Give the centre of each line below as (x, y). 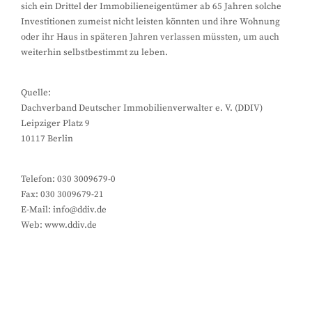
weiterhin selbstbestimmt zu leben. (94, 52)
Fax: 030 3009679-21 (62, 194)
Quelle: (36, 93)
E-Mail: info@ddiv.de (64, 210)
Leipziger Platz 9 (55, 123)
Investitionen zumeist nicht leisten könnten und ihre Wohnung (150, 22)
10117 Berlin (47, 139)
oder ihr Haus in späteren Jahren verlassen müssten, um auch (150, 37)
